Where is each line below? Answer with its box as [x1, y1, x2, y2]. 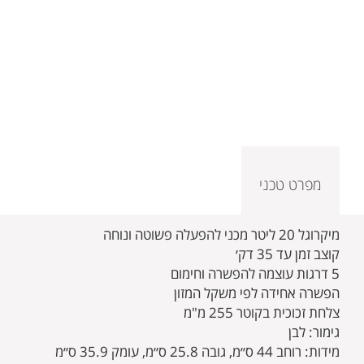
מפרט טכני [259, 175, 322, 195]
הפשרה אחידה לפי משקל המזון [174, 284, 340, 303]
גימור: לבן [288, 323, 340, 342]
